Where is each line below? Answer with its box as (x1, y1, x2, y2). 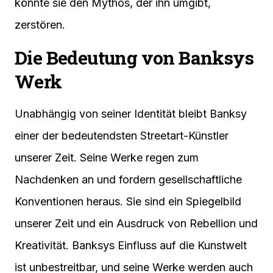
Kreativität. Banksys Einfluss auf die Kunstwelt (15, 239, 247, 252)
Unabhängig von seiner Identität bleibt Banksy (15, 107, 247, 121)
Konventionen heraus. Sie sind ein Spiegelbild (15, 195, 241, 208)
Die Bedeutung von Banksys (15, 46, 253, 70)
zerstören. (15, 18, 65, 32)
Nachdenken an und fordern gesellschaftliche (15, 173, 242, 186)
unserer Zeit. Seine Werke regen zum (15, 151, 199, 165)
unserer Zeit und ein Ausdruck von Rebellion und (15, 217, 258, 230)
